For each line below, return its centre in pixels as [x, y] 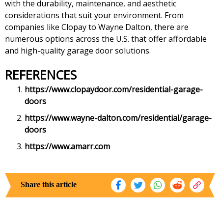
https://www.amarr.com [67, 147]
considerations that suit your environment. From [94, 15]
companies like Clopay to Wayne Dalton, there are [97, 27]
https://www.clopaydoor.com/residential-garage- [114, 90]
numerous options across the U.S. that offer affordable [106, 39]
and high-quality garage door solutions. [78, 51]
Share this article [49, 185]
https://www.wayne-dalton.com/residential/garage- [118, 118]
